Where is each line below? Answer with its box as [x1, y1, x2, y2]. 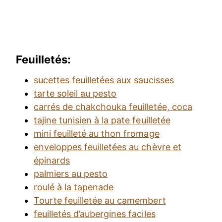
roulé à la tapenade [34, 182, 114, 193]
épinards [34, 155, 70, 166]
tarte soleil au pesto [34, 88, 117, 99]
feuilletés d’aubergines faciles [34, 209, 156, 220]
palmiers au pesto [34, 168, 108, 179]
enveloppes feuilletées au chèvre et [34, 142, 181, 153]
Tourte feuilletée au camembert [34, 195, 166, 206]
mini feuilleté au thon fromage [34, 128, 160, 139]
